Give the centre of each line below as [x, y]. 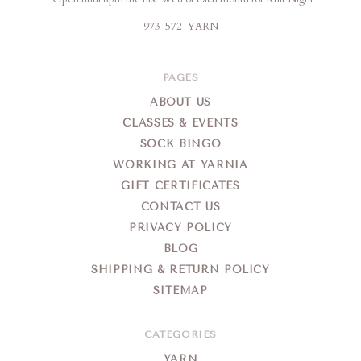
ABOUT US [180, 102]
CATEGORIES [180, 335]
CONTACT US [180, 207]
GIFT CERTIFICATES [180, 186]
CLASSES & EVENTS [180, 123]
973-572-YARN [180, 27]
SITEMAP [180, 291]
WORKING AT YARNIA [180, 165]
